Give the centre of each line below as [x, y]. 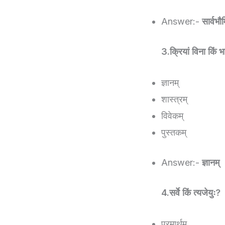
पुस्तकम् [174, 133]
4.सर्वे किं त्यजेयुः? [191, 193]
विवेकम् [172, 116]
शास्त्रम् [174, 99]
